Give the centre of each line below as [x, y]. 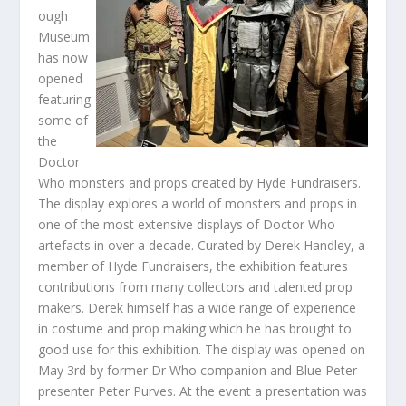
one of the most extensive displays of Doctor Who [187, 224]
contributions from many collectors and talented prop [196, 286]
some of [63, 120]
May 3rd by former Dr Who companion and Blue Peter [198, 370]
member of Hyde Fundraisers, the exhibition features [193, 266]
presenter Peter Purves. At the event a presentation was [203, 391]
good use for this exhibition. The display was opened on [202, 349]
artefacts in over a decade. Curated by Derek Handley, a [202, 245]
